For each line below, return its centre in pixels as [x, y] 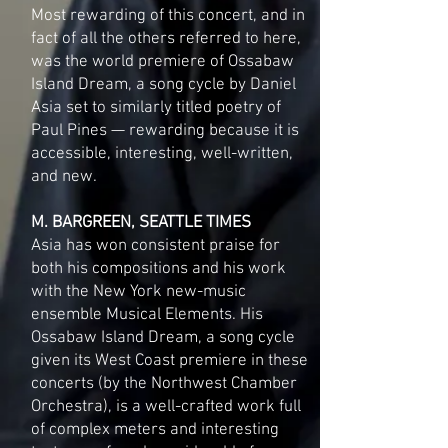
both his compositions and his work [158, 269]
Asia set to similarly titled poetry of [156, 108]
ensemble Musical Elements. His [147, 315]
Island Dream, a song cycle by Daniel [163, 85]
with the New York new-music [138, 292]
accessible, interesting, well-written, [162, 154]
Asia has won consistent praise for [155, 246]
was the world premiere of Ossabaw [162, 62]
